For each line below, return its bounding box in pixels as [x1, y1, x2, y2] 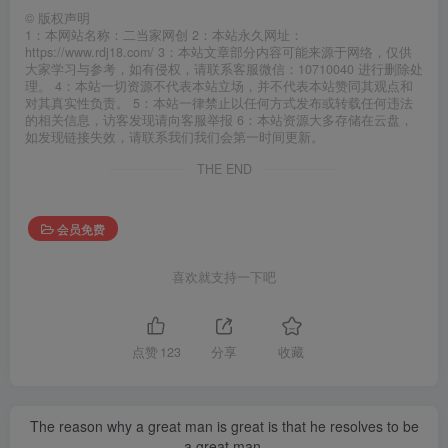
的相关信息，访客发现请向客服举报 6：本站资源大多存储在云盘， [25, 111, 413, 130]
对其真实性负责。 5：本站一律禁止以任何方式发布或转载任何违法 [25, 94, 413, 113]
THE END [196, 160, 252, 179]
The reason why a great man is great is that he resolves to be [29, 416, 419, 437]
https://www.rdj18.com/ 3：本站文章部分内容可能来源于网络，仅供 [25, 43, 412, 62]
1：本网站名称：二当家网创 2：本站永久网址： [25, 26, 303, 45]
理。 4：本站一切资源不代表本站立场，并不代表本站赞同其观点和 [25, 77, 413, 96]
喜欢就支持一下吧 [172, 268, 276, 287]
